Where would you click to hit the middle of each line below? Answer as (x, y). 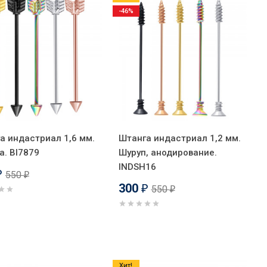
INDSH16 (137, 167)
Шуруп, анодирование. (167, 152)
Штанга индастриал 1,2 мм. (179, 138)
